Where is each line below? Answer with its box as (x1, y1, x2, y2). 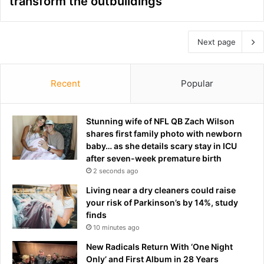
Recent (51, 77, 80, 89)
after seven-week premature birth (86, 153, 222, 163)
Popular (181, 77, 213, 89)
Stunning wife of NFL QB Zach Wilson (86, 115, 235, 126)
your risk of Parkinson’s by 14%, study (86, 197, 238, 207)
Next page (197, 37, 236, 47)
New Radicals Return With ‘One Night (86, 241, 233, 252)
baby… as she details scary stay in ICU (86, 140, 237, 151)
